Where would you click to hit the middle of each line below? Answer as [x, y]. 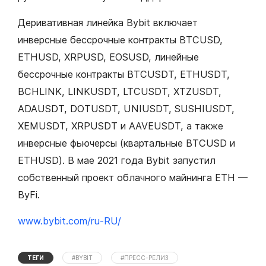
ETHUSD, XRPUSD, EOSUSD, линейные [108, 57]
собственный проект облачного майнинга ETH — [133, 178]
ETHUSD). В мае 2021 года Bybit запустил [117, 161]
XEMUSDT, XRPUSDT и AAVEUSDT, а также [121, 126]
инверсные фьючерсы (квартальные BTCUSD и [126, 143]
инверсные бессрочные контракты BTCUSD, [120, 40]
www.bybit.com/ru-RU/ [69, 221]
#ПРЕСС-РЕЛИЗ [145, 258]
